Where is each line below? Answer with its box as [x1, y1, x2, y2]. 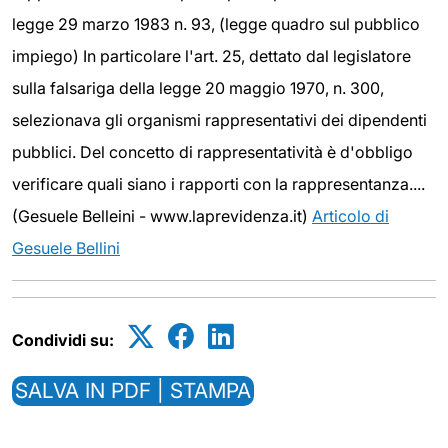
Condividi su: [12, 330, 114, 350]
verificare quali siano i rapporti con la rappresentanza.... [12, 174, 425, 194]
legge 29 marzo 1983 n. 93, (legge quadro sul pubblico [12, 14, 420, 34]
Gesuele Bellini [12, 238, 120, 258]
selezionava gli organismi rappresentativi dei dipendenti [12, 110, 427, 130]
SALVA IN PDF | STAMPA [15, 378, 251, 403]
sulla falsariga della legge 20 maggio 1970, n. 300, [12, 78, 384, 98]
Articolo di [312, 206, 389, 226]
